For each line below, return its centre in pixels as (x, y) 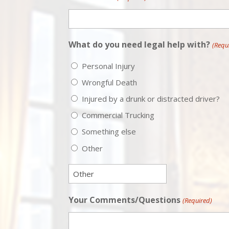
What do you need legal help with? (140, 45)
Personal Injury (109, 66)
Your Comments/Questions (125, 200)
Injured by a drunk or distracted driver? (151, 98)
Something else (109, 132)
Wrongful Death (110, 82)
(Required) (197, 200)
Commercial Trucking (118, 115)
